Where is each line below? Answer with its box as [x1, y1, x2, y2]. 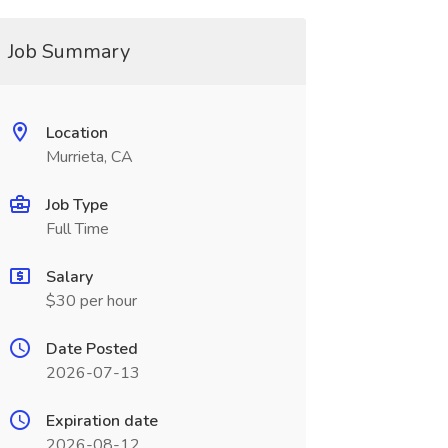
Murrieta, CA [45, 146, 133, 168]
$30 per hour [45, 290, 137, 312]
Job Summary [7, 38, 130, 65]
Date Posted [45, 338, 138, 360]
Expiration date [45, 410, 158, 432]
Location [45, 122, 108, 144]
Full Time [45, 218, 109, 240]
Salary [45, 266, 93, 288]
